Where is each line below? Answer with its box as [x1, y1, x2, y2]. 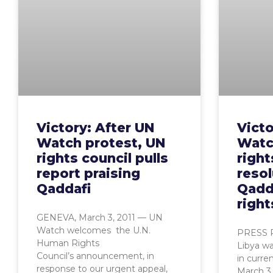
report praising [37, 165, 140, 181]
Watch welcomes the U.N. [37, 224, 151, 236]
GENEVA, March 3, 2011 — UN [37, 211, 163, 223]
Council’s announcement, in [37, 250, 154, 261]
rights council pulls [37, 150, 168, 166]
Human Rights [37, 237, 99, 249]
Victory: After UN [37, 119, 154, 135]
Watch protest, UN [37, 135, 165, 151]
